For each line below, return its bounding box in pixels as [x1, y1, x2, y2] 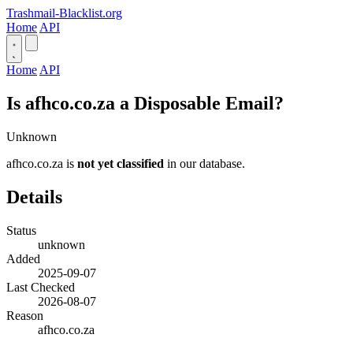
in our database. [164, 156, 245, 170]
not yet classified [77, 156, 164, 170]
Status [6, 223, 36, 237]
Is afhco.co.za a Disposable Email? [6, 92, 284, 113]
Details [6, 186, 62, 207]
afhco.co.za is [6, 156, 77, 170]
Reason [6, 308, 43, 322]
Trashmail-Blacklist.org [6, 6, 122, 20]
